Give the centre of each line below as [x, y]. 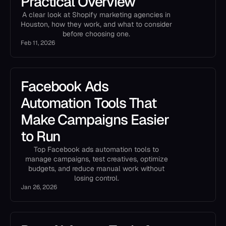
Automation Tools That [89, 103]
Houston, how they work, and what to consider [96, 24]
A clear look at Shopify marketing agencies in [96, 15]
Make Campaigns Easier [95, 120]
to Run [41, 136]
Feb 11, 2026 [38, 43]
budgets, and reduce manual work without [96, 168]
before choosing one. [96, 34]
